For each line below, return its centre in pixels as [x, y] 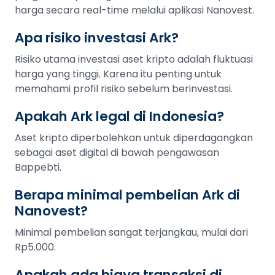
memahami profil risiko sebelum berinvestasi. [124, 89]
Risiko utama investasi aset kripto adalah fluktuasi [134, 59]
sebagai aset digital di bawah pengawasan [117, 153]
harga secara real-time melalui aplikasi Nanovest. [134, 10]
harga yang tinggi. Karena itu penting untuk [118, 74]
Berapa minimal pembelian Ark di [127, 195]
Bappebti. [38, 167]
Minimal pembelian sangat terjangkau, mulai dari [131, 232]
